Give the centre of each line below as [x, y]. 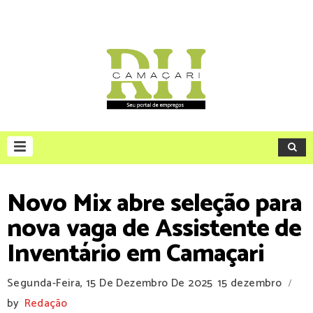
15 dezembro [249, 283]
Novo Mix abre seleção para [154, 204]
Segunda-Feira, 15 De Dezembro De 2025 [110, 283]
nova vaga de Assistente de [154, 229]
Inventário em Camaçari [136, 254]
